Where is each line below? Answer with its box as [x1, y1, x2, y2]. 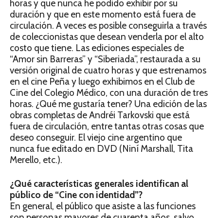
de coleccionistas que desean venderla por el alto [10, 31, 204, 43]
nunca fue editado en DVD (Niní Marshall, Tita [10, 143, 193, 155]
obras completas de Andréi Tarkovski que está [10, 109, 190, 121]
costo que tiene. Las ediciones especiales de [10, 42, 184, 54]
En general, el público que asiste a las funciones [10, 200, 196, 212]
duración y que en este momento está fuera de [10, 9, 196, 20]
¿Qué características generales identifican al [10, 178, 188, 190]
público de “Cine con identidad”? [10, 189, 143, 201]
